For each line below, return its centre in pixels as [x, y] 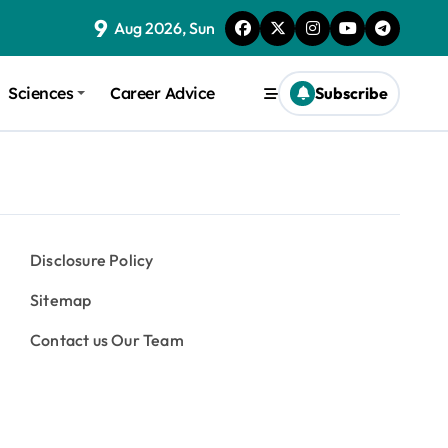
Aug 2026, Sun [164, 28]
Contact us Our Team [107, 340]
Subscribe [351, 93]
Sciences [41, 93]
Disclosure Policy [92, 260]
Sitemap [61, 300]
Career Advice [163, 93]
